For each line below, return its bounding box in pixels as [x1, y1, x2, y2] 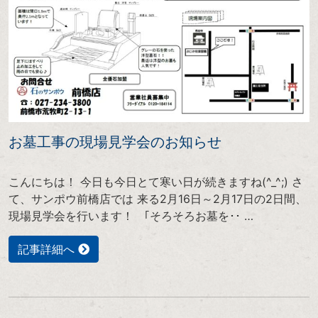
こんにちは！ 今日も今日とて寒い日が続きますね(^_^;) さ [9, 174, 303, 189]
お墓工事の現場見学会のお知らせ [9, 133, 221, 150]
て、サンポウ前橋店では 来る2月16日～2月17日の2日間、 [9, 191, 307, 206]
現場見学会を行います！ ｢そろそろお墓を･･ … [9, 208, 253, 223]
